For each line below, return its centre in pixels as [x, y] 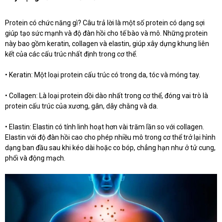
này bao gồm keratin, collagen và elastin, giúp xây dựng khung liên [107, 44]
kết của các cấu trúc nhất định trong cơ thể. [71, 54]
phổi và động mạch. [35, 158]
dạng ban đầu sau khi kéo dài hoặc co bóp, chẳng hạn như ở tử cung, [110, 148]
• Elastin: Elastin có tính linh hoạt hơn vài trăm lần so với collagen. [105, 127]
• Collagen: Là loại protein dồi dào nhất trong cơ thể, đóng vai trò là [107, 96]
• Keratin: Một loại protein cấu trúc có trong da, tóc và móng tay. [103, 75]
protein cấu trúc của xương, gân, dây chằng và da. [82, 106]
